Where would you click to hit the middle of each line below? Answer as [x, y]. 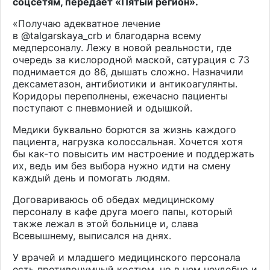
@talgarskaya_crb [62, 35]
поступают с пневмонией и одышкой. [102, 108]
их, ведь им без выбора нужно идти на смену [122, 165]
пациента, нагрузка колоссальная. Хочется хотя [128, 141]
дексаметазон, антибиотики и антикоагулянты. [125, 83]
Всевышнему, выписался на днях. [92, 235]
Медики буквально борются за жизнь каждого [124, 129]
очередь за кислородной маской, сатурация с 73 [131, 59]
